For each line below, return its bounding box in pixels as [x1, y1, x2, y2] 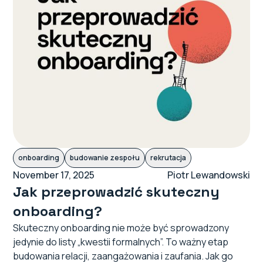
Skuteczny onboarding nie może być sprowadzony [13, 221, 230, 235]
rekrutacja [150, 153, 187, 163]
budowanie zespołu [70, 153, 140, 163]
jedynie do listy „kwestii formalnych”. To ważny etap [13, 235, 229, 249]
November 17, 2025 [13, 168, 95, 182]
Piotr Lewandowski [167, 168, 250, 182]
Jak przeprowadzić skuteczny [13, 183, 220, 201]
